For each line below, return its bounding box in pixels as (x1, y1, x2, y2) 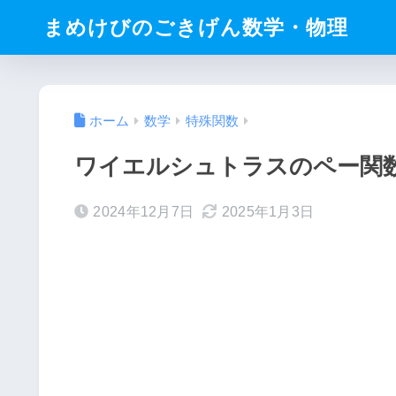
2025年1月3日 (221, 204, 315, 220)
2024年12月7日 (93, 204, 194, 220)
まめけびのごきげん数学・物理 (43, 16, 348, 39)
